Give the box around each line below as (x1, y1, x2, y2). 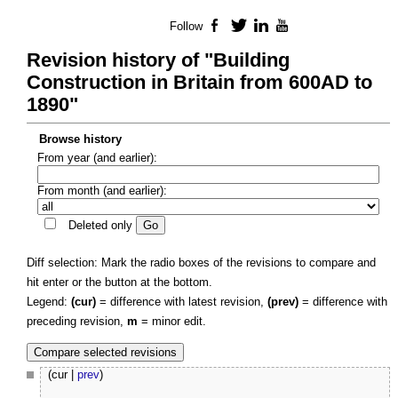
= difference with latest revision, (96, 294, 267, 308)
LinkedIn (269, 20, 317, 34)
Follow (170, 20, 203, 34)
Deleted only (68, 218, 132, 232)
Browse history (38, 132, 122, 147)
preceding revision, (27, 314, 127, 328)
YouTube (291, 20, 339, 34)
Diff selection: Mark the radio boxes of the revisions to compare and (27, 255, 376, 269)
